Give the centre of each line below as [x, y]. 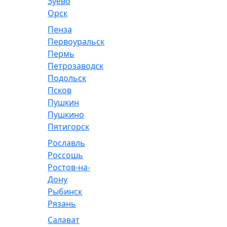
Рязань [62, 204]
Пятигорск [68, 127]
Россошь [65, 155]
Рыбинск [65, 192]
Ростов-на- [69, 167]
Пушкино [66, 115]
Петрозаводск [75, 66]
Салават [64, 220]
